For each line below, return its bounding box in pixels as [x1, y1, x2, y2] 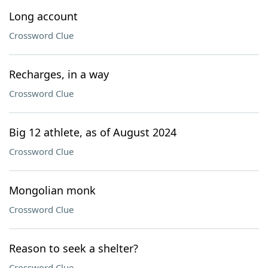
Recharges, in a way [9, 67, 109, 81]
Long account [9, 9, 78, 23]
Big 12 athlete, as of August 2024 [9, 125, 176, 139]
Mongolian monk [9, 183, 96, 197]
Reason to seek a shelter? [9, 241, 138, 255]
